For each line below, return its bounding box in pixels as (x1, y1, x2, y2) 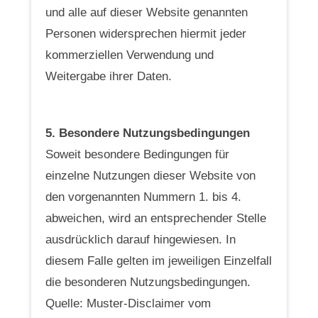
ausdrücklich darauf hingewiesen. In (45, 232, 236, 246)
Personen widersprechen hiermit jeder (45, 26, 246, 40)
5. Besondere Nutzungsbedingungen (45, 126, 250, 140)
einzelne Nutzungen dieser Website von (45, 168, 256, 182)
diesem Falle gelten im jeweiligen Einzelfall (45, 253, 272, 268)
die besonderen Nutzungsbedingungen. (45, 275, 251, 289)
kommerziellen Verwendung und (45, 48, 214, 62)
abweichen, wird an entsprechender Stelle (45, 211, 266, 225)
